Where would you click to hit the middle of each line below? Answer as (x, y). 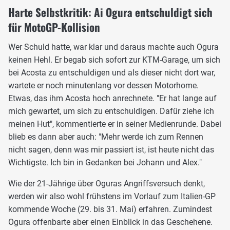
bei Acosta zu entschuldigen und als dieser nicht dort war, (112, 73)
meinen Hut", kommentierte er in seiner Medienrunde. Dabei (115, 124)
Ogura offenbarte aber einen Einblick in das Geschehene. (110, 222)
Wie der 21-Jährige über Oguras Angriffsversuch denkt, (107, 184)
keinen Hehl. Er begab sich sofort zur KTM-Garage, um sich (114, 60)
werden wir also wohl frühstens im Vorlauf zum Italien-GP (112, 197)
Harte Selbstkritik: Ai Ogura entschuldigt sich (110, 12)
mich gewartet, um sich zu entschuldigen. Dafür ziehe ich (111, 111)
